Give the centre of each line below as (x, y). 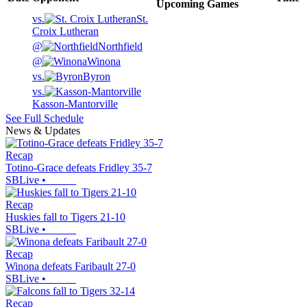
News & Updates (43, 131)
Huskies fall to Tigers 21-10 (65, 217)
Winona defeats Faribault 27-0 (71, 267)
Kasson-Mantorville (75, 104)
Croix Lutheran (65, 32)
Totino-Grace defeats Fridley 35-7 (79, 168)
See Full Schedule (45, 119)
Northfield (120, 47)
